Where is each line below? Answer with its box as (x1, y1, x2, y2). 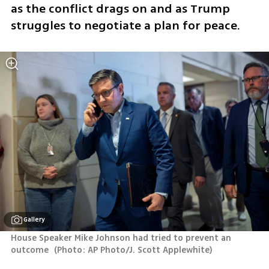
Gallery (23, 215, 46, 225)
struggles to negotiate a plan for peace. (10, 17, 240, 35)
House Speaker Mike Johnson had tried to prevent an (10, 232, 231, 245)
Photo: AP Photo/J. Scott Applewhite (57, 244, 210, 257)
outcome (10, 244, 51, 257)
